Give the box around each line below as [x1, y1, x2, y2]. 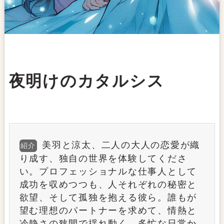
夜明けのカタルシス [8, 72, 164, 90]
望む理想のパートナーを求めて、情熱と [19, 205, 197, 216]
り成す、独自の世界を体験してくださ [19, 153, 187, 164]
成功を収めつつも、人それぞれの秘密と [19, 179, 197, 190]
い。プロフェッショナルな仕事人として [19, 166, 197, 177]
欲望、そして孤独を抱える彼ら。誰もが [19, 192, 197, 203]
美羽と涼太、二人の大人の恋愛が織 [42, 140, 200, 150]
